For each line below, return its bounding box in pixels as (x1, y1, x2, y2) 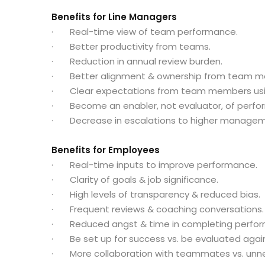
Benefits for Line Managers (51, 10, 177, 23)
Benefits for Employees (51, 143, 160, 156)
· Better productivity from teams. (51, 40, 211, 53)
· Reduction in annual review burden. (51, 54, 222, 67)
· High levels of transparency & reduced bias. (51, 188, 260, 201)
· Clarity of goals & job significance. (51, 173, 218, 186)
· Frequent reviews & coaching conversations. (51, 202, 264, 215)
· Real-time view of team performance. (51, 25, 238, 38)
